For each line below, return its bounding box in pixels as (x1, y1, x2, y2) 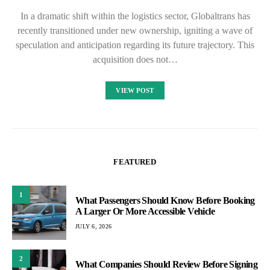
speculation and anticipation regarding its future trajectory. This (16, 40, 254, 51)
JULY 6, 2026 (75, 222, 111, 230)
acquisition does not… (92, 54, 178, 65)
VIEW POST (116, 87, 154, 95)
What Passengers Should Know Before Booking (75, 195, 255, 206)
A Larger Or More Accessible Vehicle (75, 206, 215, 216)
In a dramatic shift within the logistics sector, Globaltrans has (20, 11, 250, 22)
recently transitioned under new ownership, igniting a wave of (17, 25, 253, 36)
